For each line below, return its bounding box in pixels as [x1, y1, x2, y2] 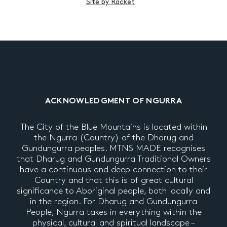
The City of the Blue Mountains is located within [20, 123, 207, 131]
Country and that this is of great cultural [34, 176, 193, 184]
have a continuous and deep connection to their [20, 165, 207, 174]
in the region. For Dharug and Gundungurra [30, 197, 197, 206]
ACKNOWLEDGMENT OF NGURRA [45, 97, 182, 105]
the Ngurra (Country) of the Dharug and [33, 133, 194, 142]
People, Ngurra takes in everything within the [25, 208, 202, 216]
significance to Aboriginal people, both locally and [17, 186, 210, 195]
